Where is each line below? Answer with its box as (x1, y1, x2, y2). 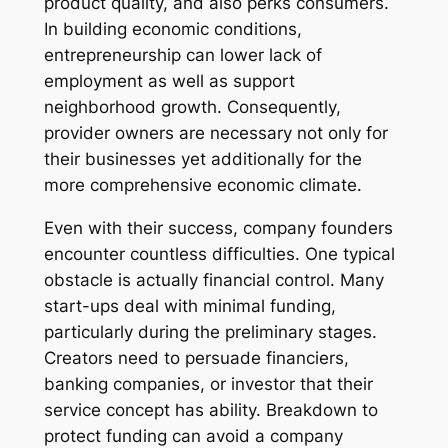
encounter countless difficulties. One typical (43, 243, 395, 264)
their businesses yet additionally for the (43, 149, 362, 170)
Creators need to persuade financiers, (43, 347, 349, 368)
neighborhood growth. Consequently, (43, 97, 341, 118)
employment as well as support (43, 71, 295, 92)
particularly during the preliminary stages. (43, 321, 377, 342)
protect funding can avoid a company (43, 425, 343, 446)
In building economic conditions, (43, 19, 302, 40)
